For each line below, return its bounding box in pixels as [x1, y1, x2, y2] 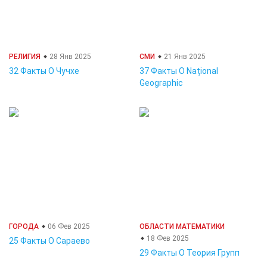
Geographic [139, 78, 183, 88]
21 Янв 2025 [162, 52, 206, 61]
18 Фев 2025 [145, 234, 189, 243]
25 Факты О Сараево [9, 236, 90, 246]
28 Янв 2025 [48, 52, 91, 61]
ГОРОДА [9, 222, 39, 231]
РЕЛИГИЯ [9, 52, 41, 61]
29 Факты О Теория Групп [139, 248, 240, 257]
